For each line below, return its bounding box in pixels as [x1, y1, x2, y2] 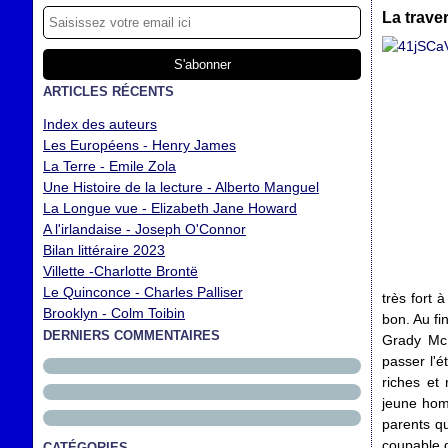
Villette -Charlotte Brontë [43, 263, 198, 279]
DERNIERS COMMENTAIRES [43, 328, 220, 343]
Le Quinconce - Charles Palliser [43, 284, 243, 300]
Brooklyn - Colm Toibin [43, 305, 185, 321]
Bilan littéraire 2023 [43, 242, 165, 258]
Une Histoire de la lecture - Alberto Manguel [43, 179, 319, 195]
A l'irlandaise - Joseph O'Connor [43, 221, 246, 237]
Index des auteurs [43, 116, 157, 132]
